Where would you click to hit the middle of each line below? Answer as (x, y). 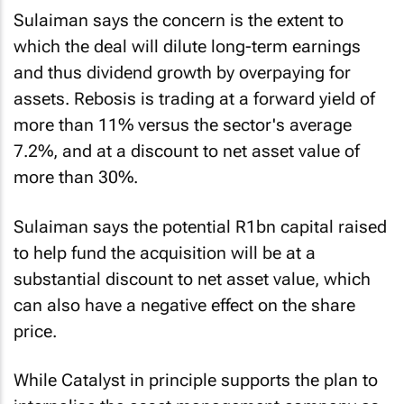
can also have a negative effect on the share (184, 305)
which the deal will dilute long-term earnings (187, 46)
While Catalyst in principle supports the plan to (196, 380)
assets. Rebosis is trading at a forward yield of (194, 99)
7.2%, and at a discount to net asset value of (187, 151)
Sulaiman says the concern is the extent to (179, 20)
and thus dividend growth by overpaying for (182, 73)
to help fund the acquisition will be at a (165, 252)
